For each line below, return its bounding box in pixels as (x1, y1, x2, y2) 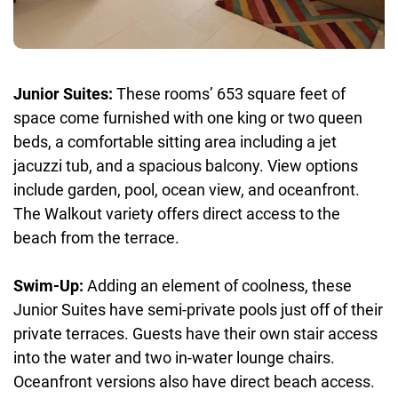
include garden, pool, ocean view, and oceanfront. (13, 179, 360, 199)
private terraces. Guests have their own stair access (13, 323, 378, 343)
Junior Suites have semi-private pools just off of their (13, 299, 383, 319)
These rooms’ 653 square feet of (116, 84, 346, 103)
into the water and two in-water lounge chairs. (13, 347, 335, 367)
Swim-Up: (13, 275, 87, 295)
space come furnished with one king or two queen (13, 107, 362, 127)
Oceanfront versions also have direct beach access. (13, 371, 375, 391)
